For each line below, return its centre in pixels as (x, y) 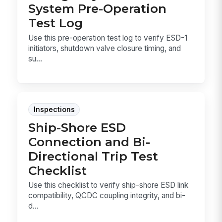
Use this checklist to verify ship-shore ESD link (109, 185)
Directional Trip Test (93, 156)
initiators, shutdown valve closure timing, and (105, 48)
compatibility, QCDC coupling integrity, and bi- (107, 196)
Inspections (54, 109)
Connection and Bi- (89, 141)
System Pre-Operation (98, 9)
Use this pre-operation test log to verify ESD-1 (108, 38)
